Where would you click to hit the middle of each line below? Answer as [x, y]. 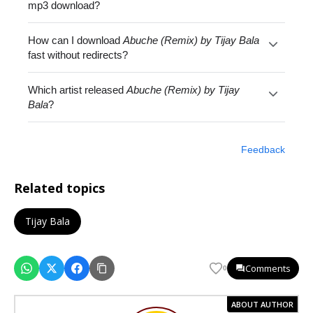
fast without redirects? [78, 55]
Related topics [59, 188]
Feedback [263, 150]
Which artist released [78, 90]
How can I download [76, 41]
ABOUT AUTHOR [262, 305]
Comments [268, 269]
